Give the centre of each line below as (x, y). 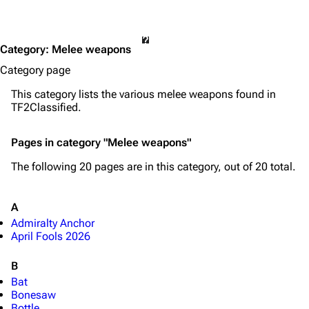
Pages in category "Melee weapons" (101, 142)
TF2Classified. (46, 107)
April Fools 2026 (51, 236)
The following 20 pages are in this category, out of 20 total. (153, 167)
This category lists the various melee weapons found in (143, 94)
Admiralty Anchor (53, 223)
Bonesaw (33, 295)
